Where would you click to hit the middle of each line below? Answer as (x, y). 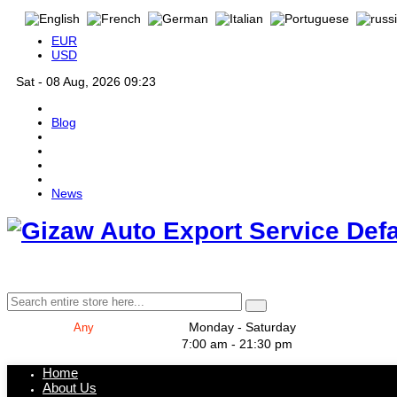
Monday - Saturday (242, 327)
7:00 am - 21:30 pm (237, 343)
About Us (70, 387)
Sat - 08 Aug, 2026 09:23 (86, 82)
